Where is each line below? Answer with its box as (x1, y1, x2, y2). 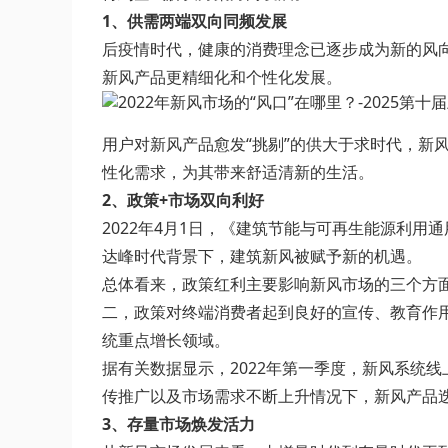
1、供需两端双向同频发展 (102, 10, 287, 32)
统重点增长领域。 (102, 329, 230, 351)
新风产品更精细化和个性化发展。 (102, 66, 342, 88)
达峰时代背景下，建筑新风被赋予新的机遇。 (102, 245, 422, 267)
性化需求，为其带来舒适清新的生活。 (102, 161, 374, 183)
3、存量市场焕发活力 (102, 413, 255, 435)
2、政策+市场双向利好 (102, 189, 264, 211)
